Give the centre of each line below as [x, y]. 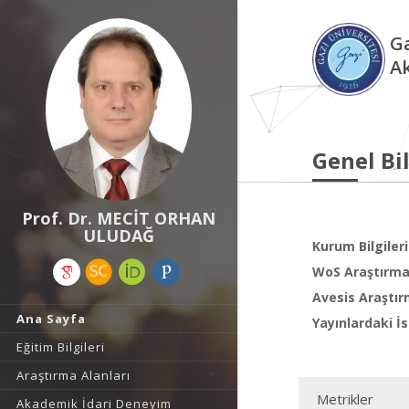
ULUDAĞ [119, 236]
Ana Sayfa [51, 319]
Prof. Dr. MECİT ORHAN [119, 218]
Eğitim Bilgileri [61, 347]
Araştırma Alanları [73, 375]
